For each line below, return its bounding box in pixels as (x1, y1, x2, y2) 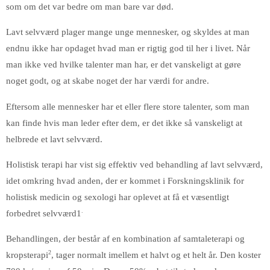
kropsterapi (6, 250, 48, 260)
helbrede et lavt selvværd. (6, 133, 102, 144)
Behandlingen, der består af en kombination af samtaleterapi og (6, 233, 245, 244)
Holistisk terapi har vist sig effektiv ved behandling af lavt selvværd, (6, 159, 263, 169)
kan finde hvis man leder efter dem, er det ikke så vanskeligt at (6, 117, 242, 128)
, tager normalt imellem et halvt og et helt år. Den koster (51, 250, 261, 260)
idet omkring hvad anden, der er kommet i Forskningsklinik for (6, 175, 244, 186)
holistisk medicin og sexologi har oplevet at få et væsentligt (6, 191, 229, 202)
